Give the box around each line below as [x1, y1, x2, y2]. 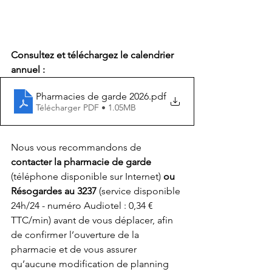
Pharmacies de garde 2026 [36, 90, 149, 102]
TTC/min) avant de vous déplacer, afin [11, 214, 175, 226]
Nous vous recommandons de [11, 141, 144, 154]
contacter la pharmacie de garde [11, 156, 154, 168]
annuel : [11, 64, 45, 76]
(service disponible [97, 185, 183, 197]
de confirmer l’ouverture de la [11, 229, 141, 241]
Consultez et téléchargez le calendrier [11, 49, 176, 61]
